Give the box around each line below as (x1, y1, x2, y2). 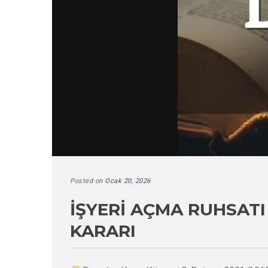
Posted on (70, 177, 105, 185)
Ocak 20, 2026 (105, 177, 151, 185)
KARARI (70, 221, 136, 241)
